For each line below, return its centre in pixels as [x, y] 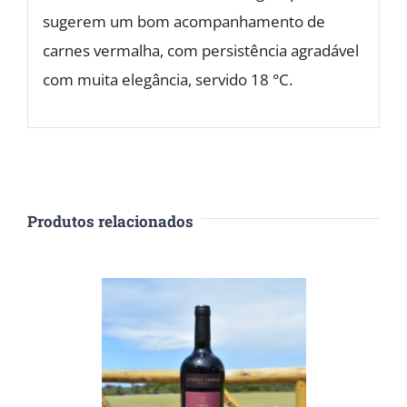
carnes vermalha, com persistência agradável [200, 51]
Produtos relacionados [110, 221]
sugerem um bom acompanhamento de [184, 22]
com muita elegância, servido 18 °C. [167, 80]
